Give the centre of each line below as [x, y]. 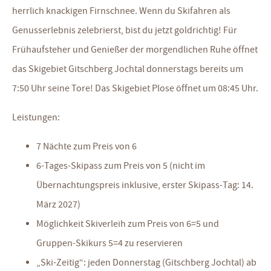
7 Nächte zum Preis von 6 [87, 146]
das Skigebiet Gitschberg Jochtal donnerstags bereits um [128, 69]
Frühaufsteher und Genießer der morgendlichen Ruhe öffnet [135, 50]
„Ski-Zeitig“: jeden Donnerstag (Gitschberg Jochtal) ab [146, 263]
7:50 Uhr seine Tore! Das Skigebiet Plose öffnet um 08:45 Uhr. [135, 88]
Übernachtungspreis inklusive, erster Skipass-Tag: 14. [145, 185]
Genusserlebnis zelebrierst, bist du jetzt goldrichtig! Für [125, 30]
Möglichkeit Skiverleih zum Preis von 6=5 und [128, 224]
